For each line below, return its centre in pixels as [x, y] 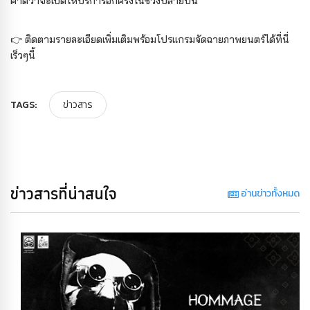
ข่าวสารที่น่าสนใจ [64, 193]
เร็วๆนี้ [23, 55]
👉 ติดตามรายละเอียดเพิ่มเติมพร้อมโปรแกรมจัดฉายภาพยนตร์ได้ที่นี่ [150, 39]
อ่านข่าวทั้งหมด [269, 193]
